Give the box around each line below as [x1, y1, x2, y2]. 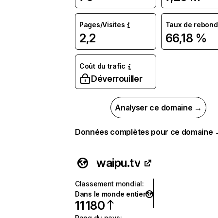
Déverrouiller [91, 73, 143, 84]
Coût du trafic [79, 62, 126, 70]
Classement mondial [75, 180, 142, 188]
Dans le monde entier [75, 190, 146, 198]
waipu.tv [96, 156, 141, 170]
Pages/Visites [79, 20, 125, 29]
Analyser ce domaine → [115, 103, 202, 112]
